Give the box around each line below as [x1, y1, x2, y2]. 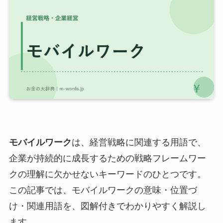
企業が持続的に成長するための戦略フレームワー [8, 153, 206, 164]
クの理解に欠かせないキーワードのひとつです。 [8, 169, 206, 180]
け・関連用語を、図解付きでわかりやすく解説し [8, 201, 206, 212]
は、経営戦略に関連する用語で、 [71, 137, 206, 148]
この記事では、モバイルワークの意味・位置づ [8, 185, 197, 196]
